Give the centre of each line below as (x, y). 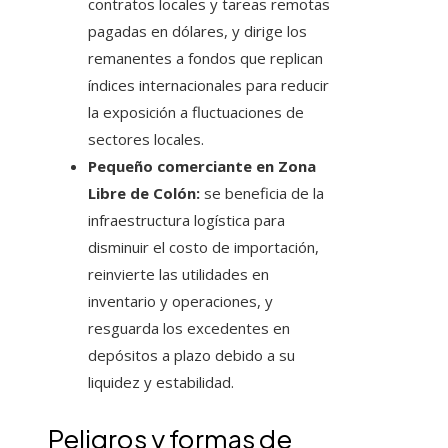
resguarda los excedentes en (189, 328)
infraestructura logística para (186, 220)
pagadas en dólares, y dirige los (197, 31)
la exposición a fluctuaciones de (196, 112)
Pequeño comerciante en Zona (202, 166)
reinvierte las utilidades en (178, 274)
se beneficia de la (262, 193)
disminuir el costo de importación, (203, 247)
